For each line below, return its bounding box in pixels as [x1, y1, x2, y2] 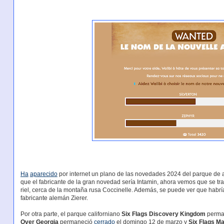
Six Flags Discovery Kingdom [121, 210, 205, 217]
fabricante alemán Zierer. [20, 194, 88, 201]
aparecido [29, 170, 57, 177]
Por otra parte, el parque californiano [20, 210, 121, 217]
